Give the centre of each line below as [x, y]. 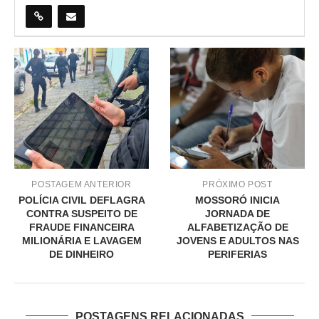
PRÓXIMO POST [237, 184]
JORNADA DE [237, 213]
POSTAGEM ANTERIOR [82, 184]
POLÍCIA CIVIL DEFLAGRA [82, 200]
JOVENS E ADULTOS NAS [237, 240]
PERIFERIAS [237, 254]
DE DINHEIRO [82, 254]
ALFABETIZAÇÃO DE [237, 227]
